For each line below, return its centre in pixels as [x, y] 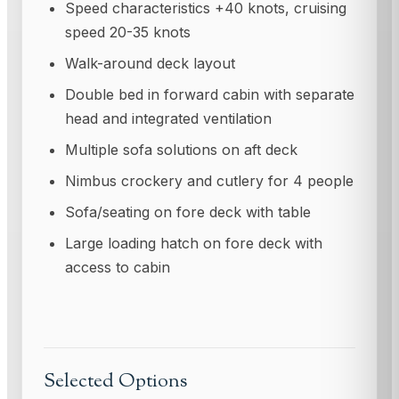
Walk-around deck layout [150, 64]
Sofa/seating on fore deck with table [188, 212]
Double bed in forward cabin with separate [210, 95]
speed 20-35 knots [128, 33]
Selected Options [115, 381]
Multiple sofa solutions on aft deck [181, 150]
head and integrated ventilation [168, 119]
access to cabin [118, 268]
